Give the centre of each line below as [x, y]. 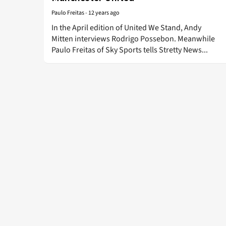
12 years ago [104, 13]
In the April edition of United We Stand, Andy [126, 28]
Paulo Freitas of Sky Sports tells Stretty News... [130, 50]
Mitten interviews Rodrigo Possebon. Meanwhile [133, 39]
